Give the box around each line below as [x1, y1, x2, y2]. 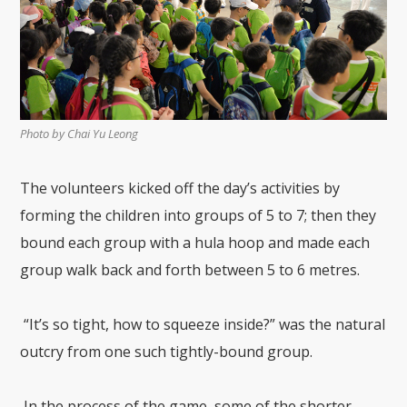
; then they [304, 205, 377, 226]
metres [309, 260, 358, 281]
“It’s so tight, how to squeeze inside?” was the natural [20, 314, 386, 335]
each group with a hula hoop [65, 233, 265, 253]
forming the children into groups [20, 205, 249, 226]
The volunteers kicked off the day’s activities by [20, 178, 341, 199]
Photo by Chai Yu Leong [20, 125, 139, 143]
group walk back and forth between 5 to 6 [20, 260, 310, 281]
